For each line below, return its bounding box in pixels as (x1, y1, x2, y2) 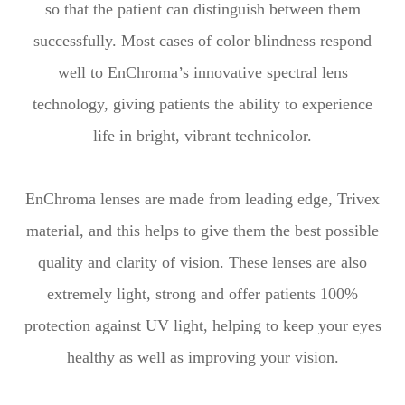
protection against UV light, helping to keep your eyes (24, 316, 381, 335)
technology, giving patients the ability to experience (33, 95, 372, 114)
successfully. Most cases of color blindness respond (33, 32, 372, 51)
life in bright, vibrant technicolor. (93, 127, 312, 146)
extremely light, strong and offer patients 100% (47, 285, 358, 304)
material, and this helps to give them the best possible (26, 221, 379, 240)
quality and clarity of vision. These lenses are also (38, 253, 367, 272)
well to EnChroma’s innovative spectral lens (57, 63, 348, 82)
